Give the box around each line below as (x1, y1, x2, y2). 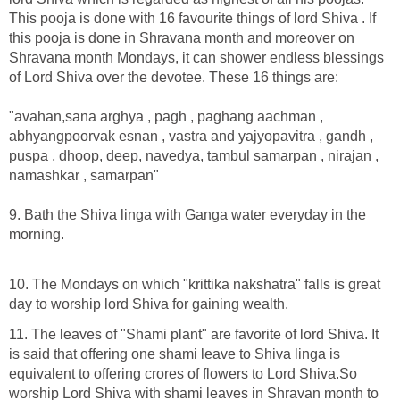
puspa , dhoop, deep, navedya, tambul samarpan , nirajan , (9, 147, 379, 163)
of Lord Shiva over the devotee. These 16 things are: (9, 69, 338, 85)
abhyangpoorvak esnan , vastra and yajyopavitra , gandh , (9, 128, 373, 144)
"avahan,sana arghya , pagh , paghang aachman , (9, 108, 323, 124)
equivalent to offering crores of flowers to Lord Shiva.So (9, 365, 357, 381)
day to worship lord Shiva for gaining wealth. (9, 296, 288, 312)
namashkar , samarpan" (9, 167, 159, 183)
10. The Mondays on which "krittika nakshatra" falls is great (9, 276, 380, 292)
